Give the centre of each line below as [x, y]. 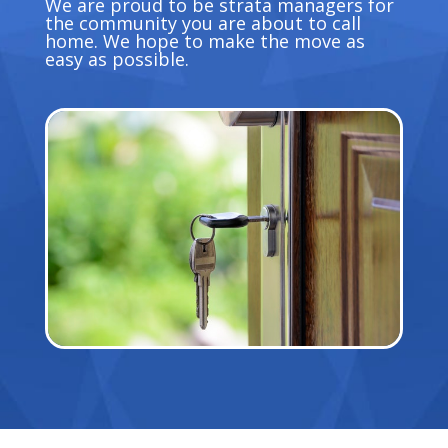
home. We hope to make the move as [204, 41]
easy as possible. [116, 59]
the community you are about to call [202, 23]
